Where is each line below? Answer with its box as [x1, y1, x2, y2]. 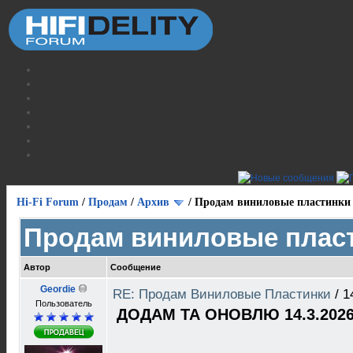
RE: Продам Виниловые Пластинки [113, 287, 335, 302]
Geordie [39, 284, 76, 295]
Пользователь [35, 299, 92, 308]
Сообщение [110, 262, 161, 272]
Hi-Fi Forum [17, 196, 79, 208]
